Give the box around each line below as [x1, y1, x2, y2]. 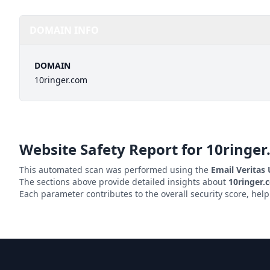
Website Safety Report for [19, 139, 206, 159]
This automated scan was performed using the [19, 164, 211, 175]
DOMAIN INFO [30, 24, 99, 37]
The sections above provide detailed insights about [19, 176, 228, 187]
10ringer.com [34, 74, 87, 86]
